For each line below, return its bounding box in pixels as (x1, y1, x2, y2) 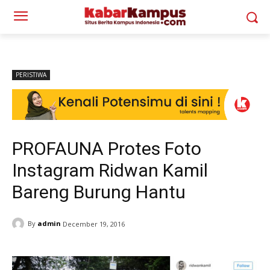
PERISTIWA (16, 71, 46, 79)
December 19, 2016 (63, 219, 125, 228)
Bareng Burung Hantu (12, 181, 186, 202)
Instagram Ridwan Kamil (12, 159, 208, 181)
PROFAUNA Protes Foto (12, 137, 201, 159)
